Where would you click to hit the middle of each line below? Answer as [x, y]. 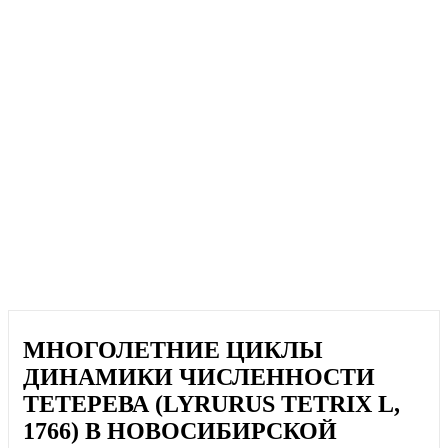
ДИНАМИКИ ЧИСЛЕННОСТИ [199, 377]
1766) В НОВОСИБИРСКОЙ [180, 431]
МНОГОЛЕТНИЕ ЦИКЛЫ [173, 350]
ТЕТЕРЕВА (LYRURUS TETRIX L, [212, 404]
